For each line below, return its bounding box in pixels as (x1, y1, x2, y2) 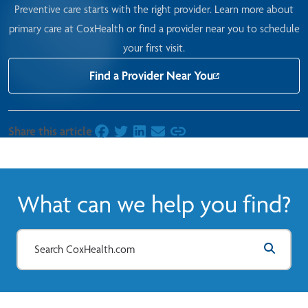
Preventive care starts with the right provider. (14, 3, 214, 16)
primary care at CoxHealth (8, 22, 124, 36)
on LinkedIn (133, 126, 192, 141)
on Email (150, 126, 193, 141)
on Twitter (113, 126, 166, 141)
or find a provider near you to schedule (123, 22, 300, 36)
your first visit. (123, 41, 185, 55)
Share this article (8, 124, 92, 139)
